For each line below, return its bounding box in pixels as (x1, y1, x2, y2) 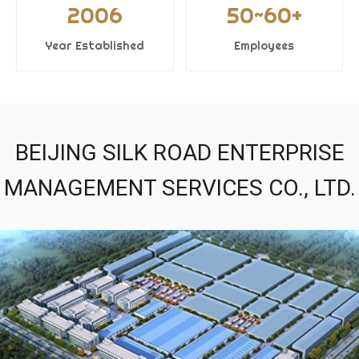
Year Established (45, 38, 145, 53)
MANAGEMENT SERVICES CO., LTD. (3, 175, 356, 201)
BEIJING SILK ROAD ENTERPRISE (14, 139, 345, 166)
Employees (234, 38, 295, 53)
